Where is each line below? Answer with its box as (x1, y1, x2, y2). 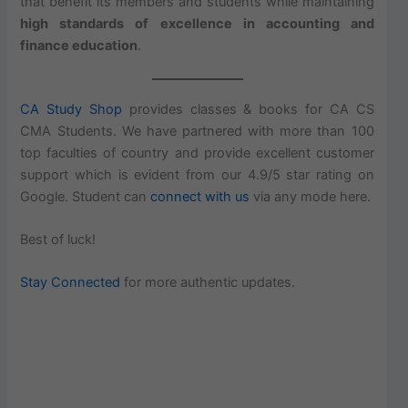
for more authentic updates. (120, 274, 296, 291)
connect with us (150, 188, 250, 205)
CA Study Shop (20, 100, 129, 117)
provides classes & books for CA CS (128, 100, 374, 117)
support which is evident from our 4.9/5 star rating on (20, 166, 374, 183)
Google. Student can (20, 188, 151, 205)
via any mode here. (250, 188, 372, 205)
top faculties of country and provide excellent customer (20, 144, 374, 161)
